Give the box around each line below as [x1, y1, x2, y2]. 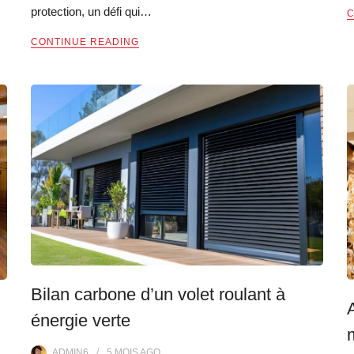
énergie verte [31, 310, 130, 330]
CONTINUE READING [31, 36, 139, 48]
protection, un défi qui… [31, 5, 152, 19]
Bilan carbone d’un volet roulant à [31, 284, 285, 304]
